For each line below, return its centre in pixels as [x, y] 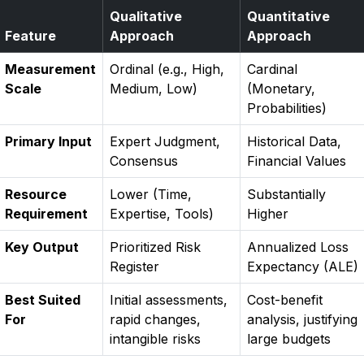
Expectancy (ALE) [303, 266]
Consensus [144, 161]
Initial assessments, [169, 300]
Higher [268, 214]
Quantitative [288, 16]
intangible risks [155, 339]
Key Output [42, 247]
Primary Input [48, 141]
